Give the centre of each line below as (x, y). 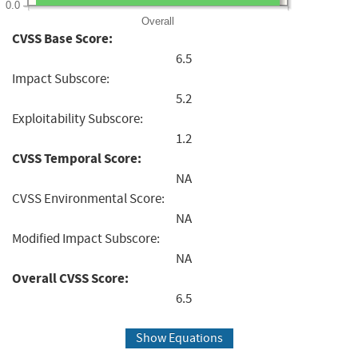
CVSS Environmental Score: (88, 198)
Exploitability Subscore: (78, 118)
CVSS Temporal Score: (77, 158)
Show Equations (179, 338)
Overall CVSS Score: (70, 278)
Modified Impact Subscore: (86, 238)
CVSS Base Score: (62, 38)
